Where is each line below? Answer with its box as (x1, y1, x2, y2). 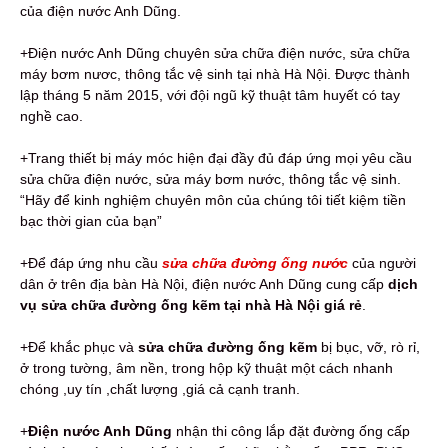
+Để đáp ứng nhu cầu (20, 254, 162, 271)
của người (348, 254, 416, 271)
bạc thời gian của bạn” (20, 212, 162, 229)
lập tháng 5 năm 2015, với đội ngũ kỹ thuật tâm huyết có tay (20, 86, 400, 103)
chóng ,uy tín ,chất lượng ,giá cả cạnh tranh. (20, 380, 300, 397)
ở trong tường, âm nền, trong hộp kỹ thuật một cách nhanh (20, 359, 393, 376)
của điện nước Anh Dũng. (20, 2, 181, 19)
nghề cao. (20, 107, 83, 124)
